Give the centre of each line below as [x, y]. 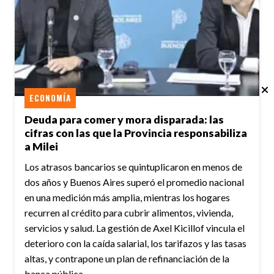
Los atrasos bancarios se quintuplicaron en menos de [133, 167]
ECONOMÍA [50, 98]
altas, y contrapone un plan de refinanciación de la [127, 259]
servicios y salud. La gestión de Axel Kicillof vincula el [135, 228]
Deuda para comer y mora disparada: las [124, 120]
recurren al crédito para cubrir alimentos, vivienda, [129, 213]
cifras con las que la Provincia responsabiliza [136, 133]
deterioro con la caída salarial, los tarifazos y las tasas [135, 243]
